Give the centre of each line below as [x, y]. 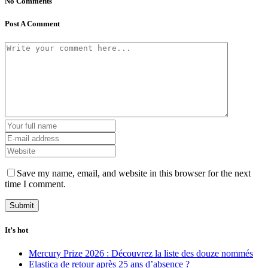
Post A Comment [32, 24]
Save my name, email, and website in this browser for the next [134, 173]
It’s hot [16, 230]
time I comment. [35, 184]
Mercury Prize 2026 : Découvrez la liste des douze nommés [141, 253]
